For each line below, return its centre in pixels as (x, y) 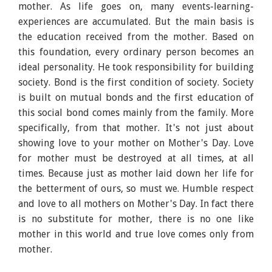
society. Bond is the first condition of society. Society (136, 82)
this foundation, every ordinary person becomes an (136, 52)
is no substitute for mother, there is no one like (136, 219)
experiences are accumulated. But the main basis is (136, 21)
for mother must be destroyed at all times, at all (136, 158)
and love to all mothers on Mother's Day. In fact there (136, 203)
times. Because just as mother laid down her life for (136, 173)
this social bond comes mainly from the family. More (136, 112)
